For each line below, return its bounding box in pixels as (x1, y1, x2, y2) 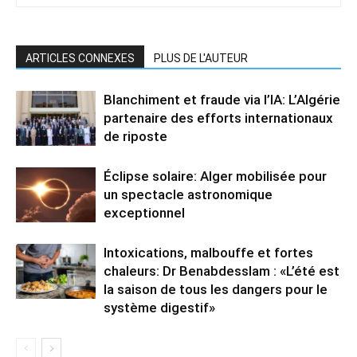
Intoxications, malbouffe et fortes (104, 245, 313, 261)
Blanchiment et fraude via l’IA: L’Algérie (104, 92, 340, 108)
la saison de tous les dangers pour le (104, 281, 328, 298)
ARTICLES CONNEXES (25, 52, 135, 65)
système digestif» (104, 300, 215, 316)
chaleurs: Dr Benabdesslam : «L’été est (104, 263, 339, 280)
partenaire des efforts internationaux (104, 110, 333, 127)
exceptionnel (104, 205, 185, 222)
